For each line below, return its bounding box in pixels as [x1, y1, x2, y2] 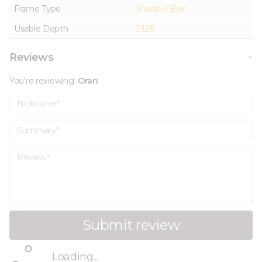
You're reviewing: [9, 75, 78, 86]
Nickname [9, 93, 62, 106]
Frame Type [14, 4, 61, 14]
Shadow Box [136, 4, 185, 14]
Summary [9, 120, 60, 133]
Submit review [82, 216, 180, 233]
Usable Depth [14, 23, 68, 34]
